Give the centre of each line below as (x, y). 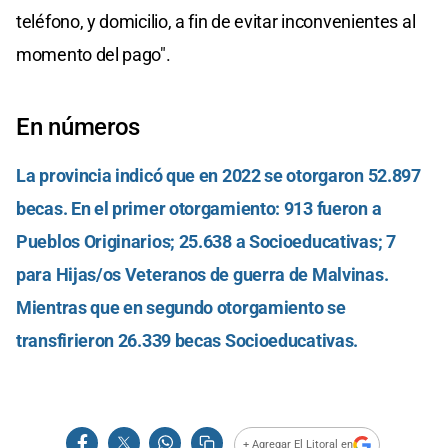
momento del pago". (93, 54)
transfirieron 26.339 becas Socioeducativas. (187, 340)
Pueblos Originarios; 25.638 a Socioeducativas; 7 (206, 241)
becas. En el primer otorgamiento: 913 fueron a (199, 208)
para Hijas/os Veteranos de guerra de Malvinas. (202, 274)
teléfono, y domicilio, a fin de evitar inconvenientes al (216, 21)
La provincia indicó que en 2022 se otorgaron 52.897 (218, 175)
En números (78, 126)
